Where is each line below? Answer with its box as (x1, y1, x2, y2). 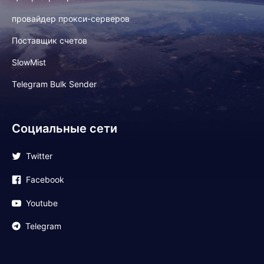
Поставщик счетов (12, 35, 87, 45)
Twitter (26, 151, 52, 161)
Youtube (26, 198, 58, 209)
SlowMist (12, 57, 46, 67)
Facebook (26, 174, 64, 185)
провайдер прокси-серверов (12, 13, 130, 24)
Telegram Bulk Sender (12, 78, 97, 89)
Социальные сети (12, 121, 117, 136)
